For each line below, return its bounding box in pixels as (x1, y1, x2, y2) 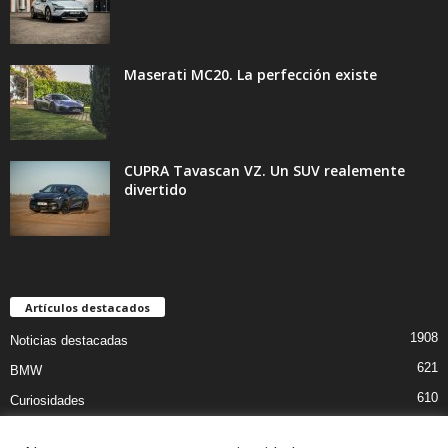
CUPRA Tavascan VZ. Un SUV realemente (124, 161, 405, 181)
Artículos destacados (25, 300, 150, 316)
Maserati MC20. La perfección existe (124, 65, 377, 85)
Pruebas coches (10, 423, 104, 439)
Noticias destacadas (10, 333, 128, 349)
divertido (124, 180, 187, 200)
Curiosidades (10, 393, 85, 409)
